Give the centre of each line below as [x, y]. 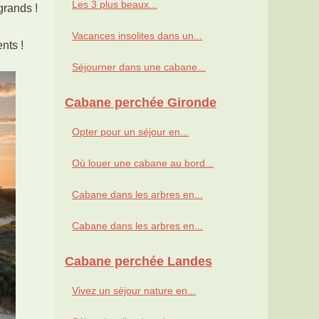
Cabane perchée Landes [138, 262]
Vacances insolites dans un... [137, 36]
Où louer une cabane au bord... [143, 163]
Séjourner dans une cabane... [139, 67]
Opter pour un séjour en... [130, 132]
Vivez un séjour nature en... [134, 291]
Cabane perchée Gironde [141, 103]
